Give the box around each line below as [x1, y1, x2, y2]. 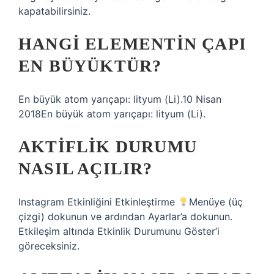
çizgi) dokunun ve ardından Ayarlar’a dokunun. [18, 210, 232, 223]
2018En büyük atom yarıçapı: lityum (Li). [18, 108, 206, 120]
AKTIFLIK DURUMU [18, 137, 197, 156]
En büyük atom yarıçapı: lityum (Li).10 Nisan [18, 93, 221, 105]
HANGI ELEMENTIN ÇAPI [18, 34, 247, 53]
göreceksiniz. [18, 240, 80, 252]
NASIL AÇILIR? [18, 159, 153, 178]
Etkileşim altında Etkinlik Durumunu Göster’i [18, 225, 220, 237]
